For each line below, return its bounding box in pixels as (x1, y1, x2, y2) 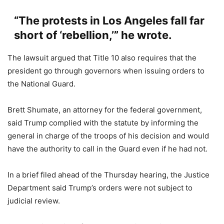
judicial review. (7, 196, 60, 206)
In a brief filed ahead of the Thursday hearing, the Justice (7, 170, 209, 180)
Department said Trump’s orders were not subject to (7, 183, 192, 193)
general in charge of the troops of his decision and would (7, 131, 209, 141)
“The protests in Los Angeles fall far (13, 14, 204, 27)
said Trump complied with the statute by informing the (7, 118, 198, 128)
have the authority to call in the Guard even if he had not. (7, 144, 207, 154)
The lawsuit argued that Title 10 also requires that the (7, 53, 196, 63)
